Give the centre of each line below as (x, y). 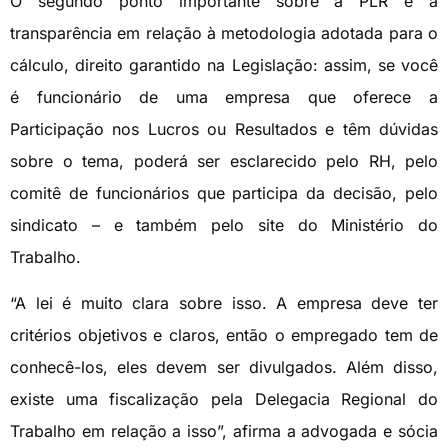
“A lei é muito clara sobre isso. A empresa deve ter (224, 303)
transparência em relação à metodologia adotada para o (224, 33)
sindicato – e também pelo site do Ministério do (224, 225)
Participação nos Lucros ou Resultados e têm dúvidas (224, 129)
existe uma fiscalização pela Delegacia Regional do (224, 399)
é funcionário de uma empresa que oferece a (224, 97)
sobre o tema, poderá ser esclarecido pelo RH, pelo (224, 161)
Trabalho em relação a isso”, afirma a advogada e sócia (224, 431)
